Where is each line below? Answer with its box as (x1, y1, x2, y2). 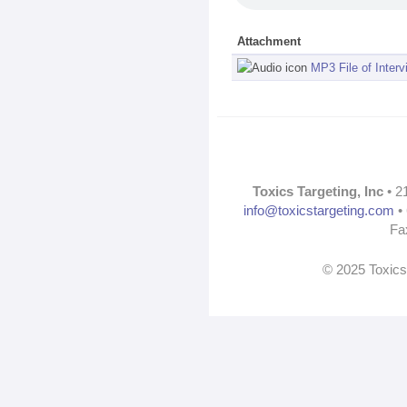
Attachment (237, 34, 302, 48)
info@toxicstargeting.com (243, 202, 394, 218)
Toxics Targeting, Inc (253, 183, 383, 199)
